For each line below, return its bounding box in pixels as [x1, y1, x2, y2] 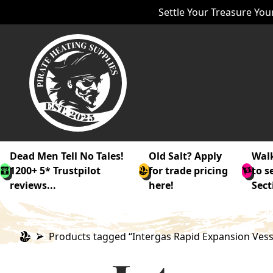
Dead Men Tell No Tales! [10, 149, 124, 163]
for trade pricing [148, 164, 228, 177]
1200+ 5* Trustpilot [10, 164, 101, 177]
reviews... [10, 179, 56, 192]
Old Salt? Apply [148, 149, 222, 163]
